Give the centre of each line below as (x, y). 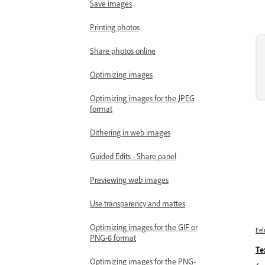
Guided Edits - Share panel (133, 156)
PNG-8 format (113, 238)
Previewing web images (129, 180)
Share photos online (123, 51)
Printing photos (115, 28)
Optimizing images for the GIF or (144, 227)
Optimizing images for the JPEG (142, 98)
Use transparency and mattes (138, 204)
